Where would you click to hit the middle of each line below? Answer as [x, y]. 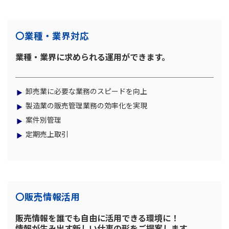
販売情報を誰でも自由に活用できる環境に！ [97, 218]
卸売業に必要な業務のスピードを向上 [86, 91]
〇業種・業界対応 [52, 36]
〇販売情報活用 [48, 197]
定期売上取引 [47, 134]
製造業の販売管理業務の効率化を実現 [86, 106]
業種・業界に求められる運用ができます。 [93, 57]
